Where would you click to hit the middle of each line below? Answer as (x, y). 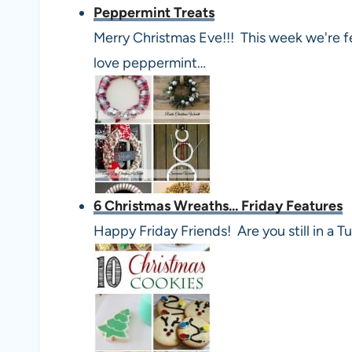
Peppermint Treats (154, 12)
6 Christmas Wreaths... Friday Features (218, 205)
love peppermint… (150, 62)
